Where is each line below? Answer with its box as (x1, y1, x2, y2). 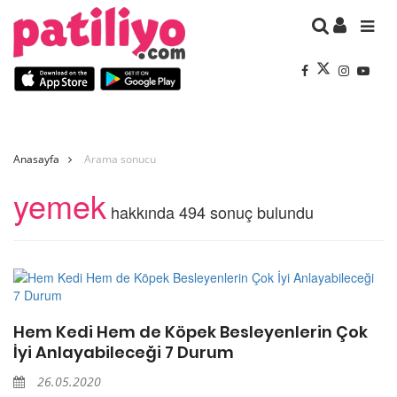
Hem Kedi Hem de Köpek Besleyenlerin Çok (13, 320, 368, 343)
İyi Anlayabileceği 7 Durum (13, 340, 234, 363)
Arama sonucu (84, 151, 156, 167)
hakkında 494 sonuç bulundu (106, 199, 314, 223)
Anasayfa (13, 151, 59, 167)
